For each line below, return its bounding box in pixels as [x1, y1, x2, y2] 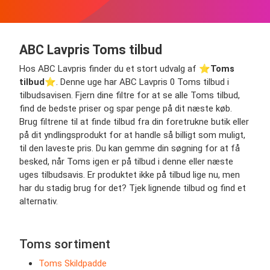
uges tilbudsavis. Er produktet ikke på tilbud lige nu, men [19, 169, 240, 180]
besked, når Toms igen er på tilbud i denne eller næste [19, 155, 233, 167]
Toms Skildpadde [39, 257, 107, 269]
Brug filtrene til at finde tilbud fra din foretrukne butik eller [19, 116, 249, 127]
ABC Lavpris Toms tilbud [19, 42, 162, 57]
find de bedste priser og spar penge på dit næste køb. [19, 102, 232, 114]
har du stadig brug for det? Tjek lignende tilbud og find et [19, 182, 246, 193]
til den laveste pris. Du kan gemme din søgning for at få [19, 142, 240, 154]
